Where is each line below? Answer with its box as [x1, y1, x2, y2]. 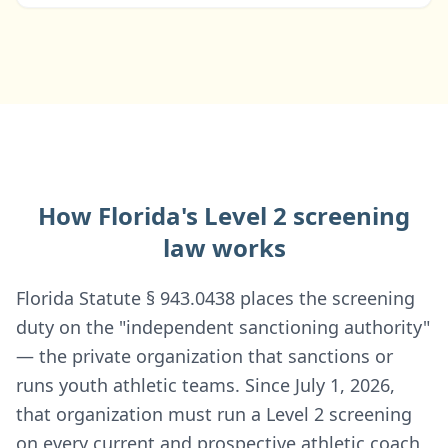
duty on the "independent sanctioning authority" [16, 315, 430, 339]
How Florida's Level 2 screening [38, 199, 410, 232]
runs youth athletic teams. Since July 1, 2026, [16, 373, 395, 397]
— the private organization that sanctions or [16, 344, 393, 368]
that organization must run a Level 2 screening [16, 402, 412, 426]
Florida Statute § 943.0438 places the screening [16, 286, 415, 310]
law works [162, 231, 286, 264]
